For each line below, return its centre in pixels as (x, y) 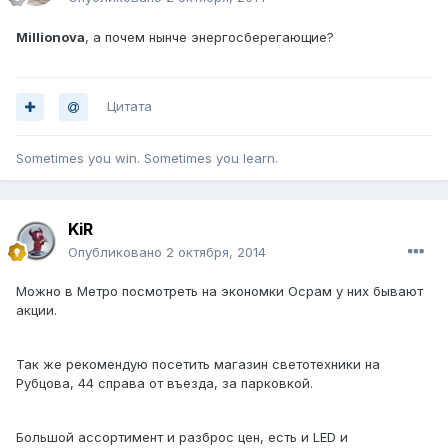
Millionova (50, 37)
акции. (36, 310)
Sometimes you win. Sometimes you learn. (147, 158)
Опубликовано (117, 252)
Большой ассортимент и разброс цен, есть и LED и (182, 437)
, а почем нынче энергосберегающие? (209, 37)
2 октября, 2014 (216, 252)
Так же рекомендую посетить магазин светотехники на (198, 364)
